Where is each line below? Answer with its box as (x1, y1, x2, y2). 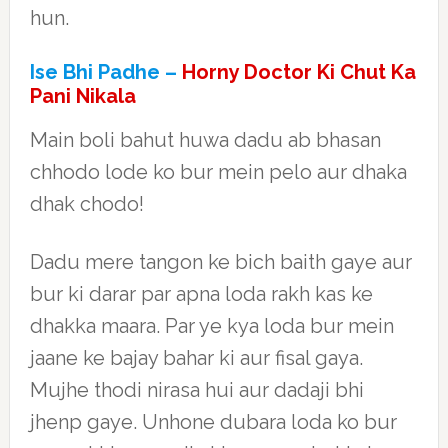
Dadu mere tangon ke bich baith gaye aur (29, 250, 412, 274)
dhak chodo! (29, 192, 144, 216)
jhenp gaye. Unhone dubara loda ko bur (29, 410, 397, 434)
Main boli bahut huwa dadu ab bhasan (29, 128, 381, 152)
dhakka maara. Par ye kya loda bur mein (29, 314, 394, 338)
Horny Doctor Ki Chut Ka (181, 60, 416, 84)
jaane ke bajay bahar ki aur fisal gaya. (29, 346, 363, 370)
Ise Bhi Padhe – (29, 60, 182, 84)
